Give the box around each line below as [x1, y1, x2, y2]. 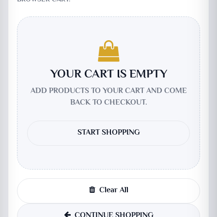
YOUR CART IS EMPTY [50, 66, 167, 84]
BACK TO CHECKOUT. [70, 97, 147, 109]
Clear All [99, 185, 128, 197]
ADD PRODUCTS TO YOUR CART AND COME [30, 85, 187, 97]
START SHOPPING [77, 127, 140, 139]
